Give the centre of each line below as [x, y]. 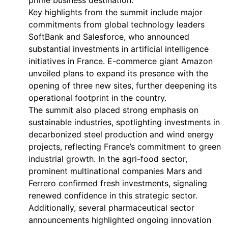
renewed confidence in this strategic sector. [113, 195]
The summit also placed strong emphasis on [113, 110]
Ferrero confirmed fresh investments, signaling [118, 183]
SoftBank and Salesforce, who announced [109, 37]
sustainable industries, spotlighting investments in [124, 122]
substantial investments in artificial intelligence [119, 49]
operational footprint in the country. [97, 98]
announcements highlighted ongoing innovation [120, 220]
